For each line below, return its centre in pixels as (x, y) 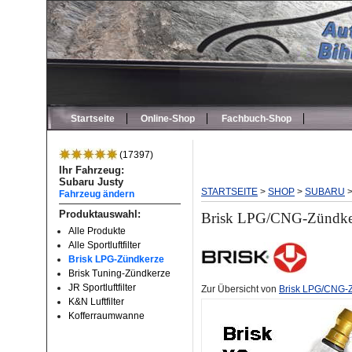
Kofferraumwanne (106, 316)
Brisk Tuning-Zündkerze (119, 273)
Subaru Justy (91, 182)
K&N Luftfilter (96, 302)
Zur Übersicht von (240, 289)
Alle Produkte (97, 231)
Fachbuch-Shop (256, 119)
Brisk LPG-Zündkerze (116, 259)
